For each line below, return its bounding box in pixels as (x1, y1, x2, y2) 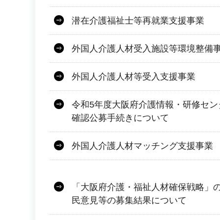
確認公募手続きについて (72, 112, 169, 123)
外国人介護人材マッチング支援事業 (72, 140, 213, 151)
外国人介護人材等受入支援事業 (72, 71, 195, 82)
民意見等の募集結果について (72, 195, 187, 205)
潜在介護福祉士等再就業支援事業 (72, 15, 204, 26)
